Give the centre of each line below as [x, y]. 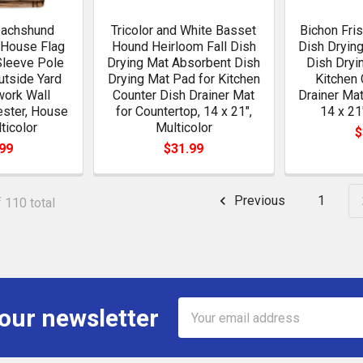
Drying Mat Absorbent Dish [184, 63]
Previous [258, 201]
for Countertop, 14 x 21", [184, 112]
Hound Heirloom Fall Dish [184, 47]
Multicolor [184, 128]
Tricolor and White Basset [184, 31]
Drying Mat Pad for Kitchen [184, 79]
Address [203, 327]
